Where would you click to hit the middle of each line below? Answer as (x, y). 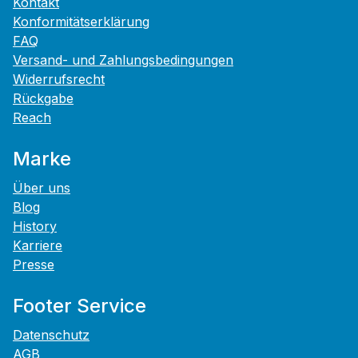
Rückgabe (43, 99)
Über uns (42, 188)
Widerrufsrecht (59, 80)
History (35, 227)
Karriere (38, 246)
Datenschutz (51, 335)
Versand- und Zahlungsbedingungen (123, 60)
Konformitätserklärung (81, 22)
